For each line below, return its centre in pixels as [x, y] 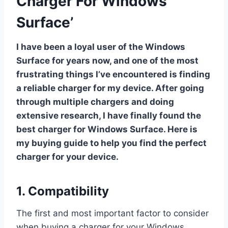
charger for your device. [67, 156]
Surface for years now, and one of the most [107, 60]
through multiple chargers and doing [95, 102]
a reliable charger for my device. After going [110, 88]
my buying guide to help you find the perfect [111, 143]
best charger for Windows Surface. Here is [107, 129]
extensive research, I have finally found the [109, 115]
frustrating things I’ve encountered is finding [113, 74]
